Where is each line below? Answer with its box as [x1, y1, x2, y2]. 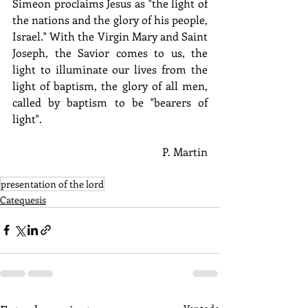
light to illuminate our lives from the [12, 61, 208, 76]
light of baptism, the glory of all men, [12, 78, 208, 93]
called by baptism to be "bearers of [12, 94, 208, 109]
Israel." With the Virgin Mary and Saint [12, 28, 208, 43]
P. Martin [162, 144, 208, 159]
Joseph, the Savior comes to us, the [12, 45, 208, 60]
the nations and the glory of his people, [12, 12, 208, 27]
